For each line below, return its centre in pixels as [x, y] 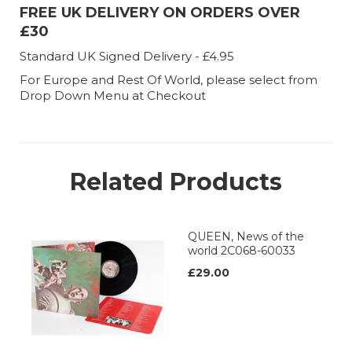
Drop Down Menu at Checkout [113, 96]
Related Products [176, 182]
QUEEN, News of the [246, 237]
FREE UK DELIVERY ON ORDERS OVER [160, 13]
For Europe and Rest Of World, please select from [169, 80]
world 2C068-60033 [242, 251]
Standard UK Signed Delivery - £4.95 [127, 57]
